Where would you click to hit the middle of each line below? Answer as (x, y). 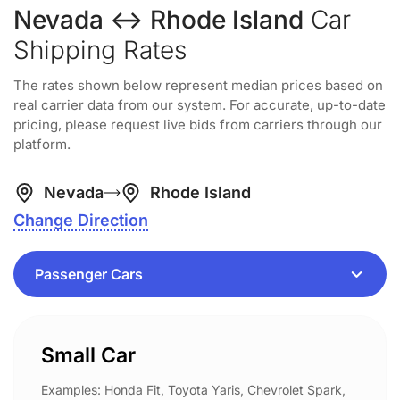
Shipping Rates (100, 50)
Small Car (88, 355)
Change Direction (81, 220)
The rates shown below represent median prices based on (198, 85)
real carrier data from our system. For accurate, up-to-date (200, 105)
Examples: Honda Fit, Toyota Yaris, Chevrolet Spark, (193, 390)
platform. (42, 144)
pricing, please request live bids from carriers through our (198, 125)
